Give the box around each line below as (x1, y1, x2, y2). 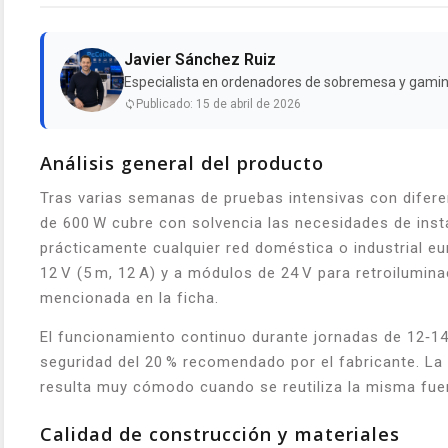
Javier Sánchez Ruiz (124, 49, 276, 69)
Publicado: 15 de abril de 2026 (136, 96, 301, 111)
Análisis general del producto (40, 150, 324, 175)
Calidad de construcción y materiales (40, 421, 400, 446)
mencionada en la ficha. (40, 288, 219, 307)
